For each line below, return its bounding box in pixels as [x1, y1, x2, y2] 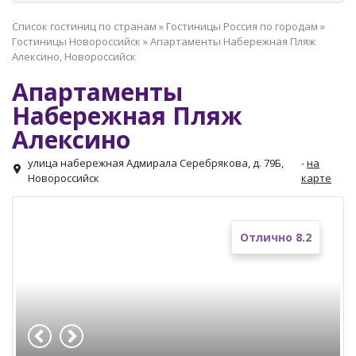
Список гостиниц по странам [12, 19, 157, 33]
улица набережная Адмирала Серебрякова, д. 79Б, [28, 156, 284, 170]
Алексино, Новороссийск [12, 49, 136, 64]
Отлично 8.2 [240, 230, 311, 245]
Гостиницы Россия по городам [166, 19, 318, 33]
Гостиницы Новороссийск [12, 34, 141, 48]
